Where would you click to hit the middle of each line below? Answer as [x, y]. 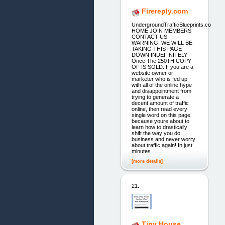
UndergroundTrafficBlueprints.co [171, 24]
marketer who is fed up [159, 79]
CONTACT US [149, 36]
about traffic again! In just [162, 145]
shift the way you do [156, 133]
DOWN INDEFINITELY [159, 54]
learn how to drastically [159, 127]
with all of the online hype [161, 85]
